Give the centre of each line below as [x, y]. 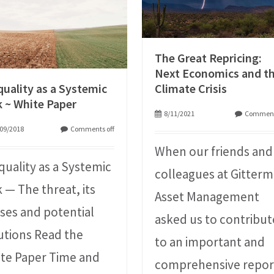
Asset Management [207, 197]
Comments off [93, 129]
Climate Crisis [191, 89]
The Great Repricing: [209, 58]
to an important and [210, 242]
